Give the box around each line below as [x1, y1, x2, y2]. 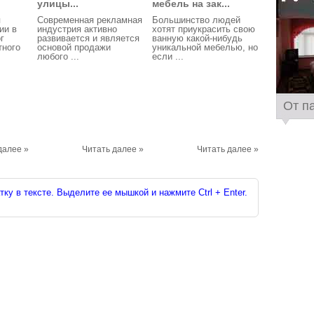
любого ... [37, 51, 79, 62]
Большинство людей [152, 15, 240, 25]
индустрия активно [37, 24, 117, 34]
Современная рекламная [37, 15, 142, 25]
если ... [152, 51, 184, 62]
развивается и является [37, 33, 139, 43]
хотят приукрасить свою [152, 24, 255, 34]
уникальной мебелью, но [152, 42, 258, 53]
